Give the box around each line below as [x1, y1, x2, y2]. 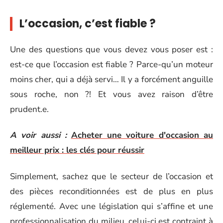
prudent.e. [10, 103, 49, 115]
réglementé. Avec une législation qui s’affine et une [10, 200, 213, 212]
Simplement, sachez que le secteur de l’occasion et [10, 170, 213, 182]
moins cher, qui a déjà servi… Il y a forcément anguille [10, 73, 213, 85]
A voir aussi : [10, 129, 67, 141]
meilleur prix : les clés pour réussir [10, 144, 144, 156]
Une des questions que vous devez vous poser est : [10, 43, 213, 55]
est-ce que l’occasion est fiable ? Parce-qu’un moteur [10, 58, 213, 70]
